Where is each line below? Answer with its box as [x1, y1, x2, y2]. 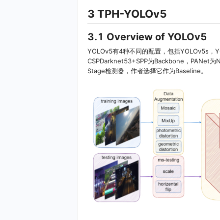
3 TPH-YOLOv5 [87, 7, 167, 21]
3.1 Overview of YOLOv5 [87, 31, 207, 43]
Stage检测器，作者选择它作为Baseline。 [87, 67, 207, 75]
